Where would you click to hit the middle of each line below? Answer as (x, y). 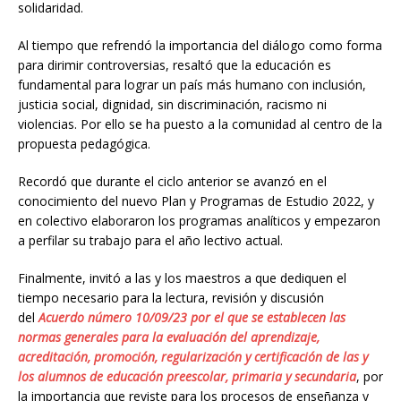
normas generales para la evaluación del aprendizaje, (169, 337)
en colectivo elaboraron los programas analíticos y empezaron (199, 220)
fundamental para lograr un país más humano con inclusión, (192, 84)
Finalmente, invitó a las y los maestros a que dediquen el (182, 277)
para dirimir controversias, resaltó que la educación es (175, 64)
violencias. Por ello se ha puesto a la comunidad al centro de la (200, 124)
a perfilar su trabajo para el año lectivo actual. (150, 240)
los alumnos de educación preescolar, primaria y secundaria (187, 376)
